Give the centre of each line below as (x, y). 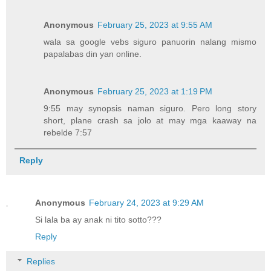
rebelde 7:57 (68, 133)
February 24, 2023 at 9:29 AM (146, 202)
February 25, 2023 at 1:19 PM (155, 92)
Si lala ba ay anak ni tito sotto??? (98, 219)
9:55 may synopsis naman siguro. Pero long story (150, 109)
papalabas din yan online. (93, 54)
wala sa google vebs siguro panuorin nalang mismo (150, 42)
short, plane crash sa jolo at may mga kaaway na (150, 121)
